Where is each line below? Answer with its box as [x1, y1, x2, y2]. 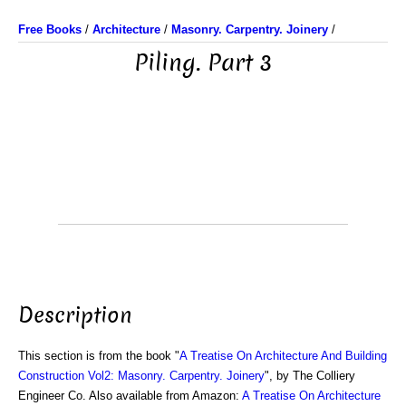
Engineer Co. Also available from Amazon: [18, 388, 242, 402]
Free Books [18, 23, 82, 36]
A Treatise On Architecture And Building [179, 348, 387, 362]
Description [18, 300, 132, 330]
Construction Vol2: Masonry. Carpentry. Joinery [18, 368, 265, 382]
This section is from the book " [18, 348, 179, 362]
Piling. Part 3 [134, 47, 272, 79]
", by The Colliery [265, 368, 355, 382]
